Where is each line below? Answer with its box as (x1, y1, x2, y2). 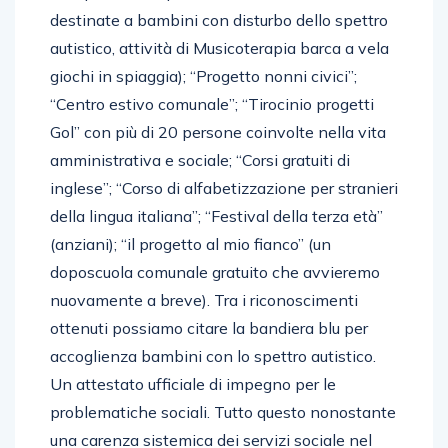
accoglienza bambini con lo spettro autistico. (50, 345, 376, 366)
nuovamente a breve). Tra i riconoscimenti (50, 289, 358, 310)
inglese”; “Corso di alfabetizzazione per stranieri (50, 177, 398, 198)
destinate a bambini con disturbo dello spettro (50, 9, 388, 30)
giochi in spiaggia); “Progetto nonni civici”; (50, 65, 357, 86)
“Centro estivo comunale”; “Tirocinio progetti (50, 93, 374, 114)
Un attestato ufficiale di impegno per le (50, 373, 336, 394)
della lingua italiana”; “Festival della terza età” (50, 205, 383, 226)
